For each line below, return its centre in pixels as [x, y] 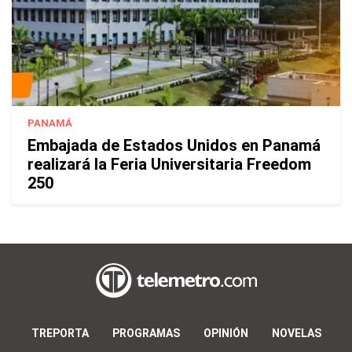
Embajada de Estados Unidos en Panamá [174, 145]
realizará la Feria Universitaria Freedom [169, 164]
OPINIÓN [225, 334]
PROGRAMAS [146, 334]
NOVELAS [296, 334]
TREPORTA [60, 334]
